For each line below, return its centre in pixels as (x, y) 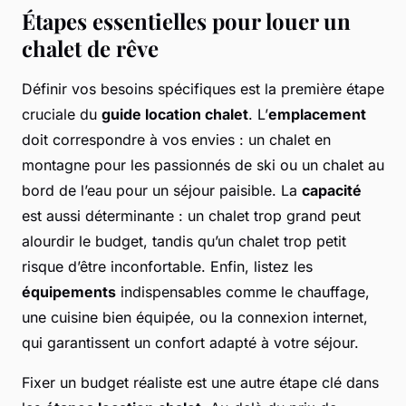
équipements (69, 292)
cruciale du (62, 115)
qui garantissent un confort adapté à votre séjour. (190, 343)
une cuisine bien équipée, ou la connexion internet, (195, 318)
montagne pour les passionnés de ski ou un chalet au (203, 165)
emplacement (317, 115)
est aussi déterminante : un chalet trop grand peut (191, 216)
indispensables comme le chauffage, (243, 292)
